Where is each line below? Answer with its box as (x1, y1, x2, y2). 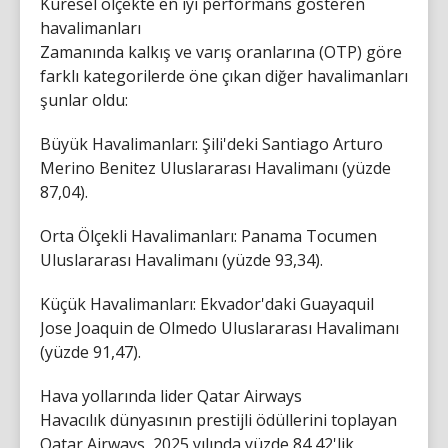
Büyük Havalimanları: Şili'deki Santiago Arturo (40, 132, 383, 155)
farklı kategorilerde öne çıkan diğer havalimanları (40, 64, 408, 87)
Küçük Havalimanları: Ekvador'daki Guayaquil (40, 292, 374, 315)
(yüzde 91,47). (40, 340, 141, 363)
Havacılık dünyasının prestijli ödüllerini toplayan (40, 408, 397, 431)
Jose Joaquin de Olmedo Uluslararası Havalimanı (40, 316, 399, 339)
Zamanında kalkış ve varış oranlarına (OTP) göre (40, 40, 402, 63)
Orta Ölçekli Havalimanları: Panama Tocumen (40, 224, 377, 247)
